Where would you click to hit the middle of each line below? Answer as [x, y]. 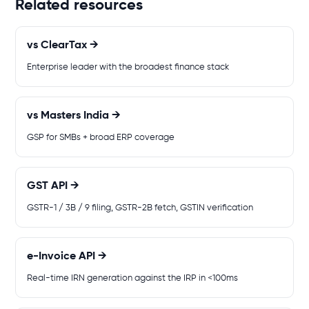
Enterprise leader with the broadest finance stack [128, 67]
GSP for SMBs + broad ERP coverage [101, 138]
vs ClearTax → [63, 46]
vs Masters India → [74, 116]
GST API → [53, 186]
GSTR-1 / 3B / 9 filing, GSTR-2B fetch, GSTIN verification [140, 208]
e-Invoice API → [67, 257]
